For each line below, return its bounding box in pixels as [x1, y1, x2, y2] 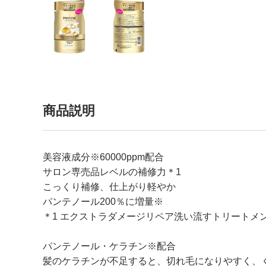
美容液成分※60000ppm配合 [43, 152, 164, 162]
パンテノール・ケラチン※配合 [43, 241, 176, 251]
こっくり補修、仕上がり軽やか [43, 182, 176, 192]
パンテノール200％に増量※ [43, 197, 163, 207]
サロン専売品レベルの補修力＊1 [43, 167, 181, 177]
